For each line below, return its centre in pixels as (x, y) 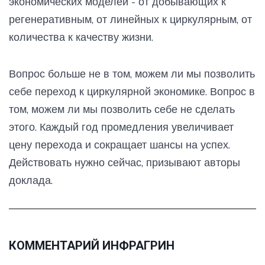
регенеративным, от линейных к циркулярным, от (130, 19)
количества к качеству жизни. (81, 37)
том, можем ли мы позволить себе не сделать (122, 109)
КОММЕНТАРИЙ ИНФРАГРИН (92, 245)
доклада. (31, 180)
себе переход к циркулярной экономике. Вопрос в (132, 91)
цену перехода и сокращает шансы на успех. (119, 144)
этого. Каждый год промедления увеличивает (121, 127)
